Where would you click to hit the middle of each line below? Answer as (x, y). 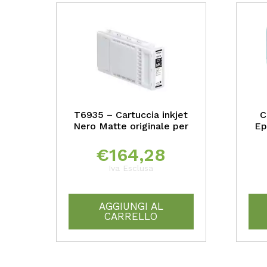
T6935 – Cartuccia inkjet (131, 115)
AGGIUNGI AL (131, 207)
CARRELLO (131, 217)
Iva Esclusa (131, 168)
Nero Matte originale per (131, 126)
